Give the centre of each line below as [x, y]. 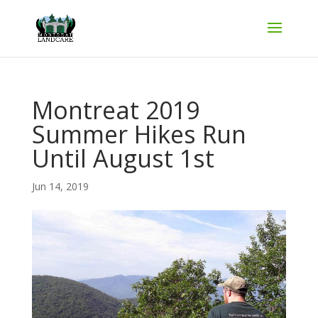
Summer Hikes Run [139, 134]
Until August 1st [123, 158]
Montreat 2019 [115, 110]
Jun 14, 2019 [60, 186]
